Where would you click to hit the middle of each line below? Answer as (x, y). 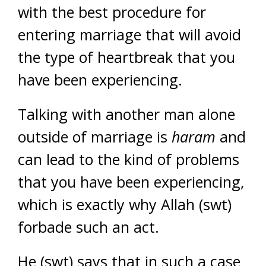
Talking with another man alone (126, 114)
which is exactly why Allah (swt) (125, 204)
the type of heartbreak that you (126, 57)
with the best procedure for (112, 12)
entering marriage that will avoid (129, 34)
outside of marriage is (95, 137)
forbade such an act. (88, 227)
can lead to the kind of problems (129, 159)
